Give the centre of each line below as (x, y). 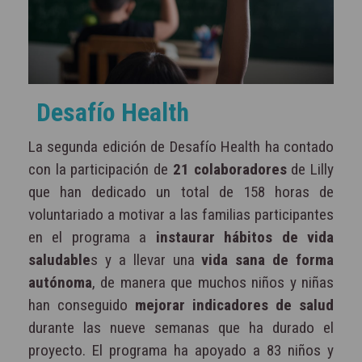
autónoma (60, 283)
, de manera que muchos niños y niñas (213, 283)
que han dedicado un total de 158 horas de (181, 192)
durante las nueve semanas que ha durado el (181, 328)
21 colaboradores (229, 170)
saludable (59, 260)
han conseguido (82, 305)
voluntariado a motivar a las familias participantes (181, 215)
